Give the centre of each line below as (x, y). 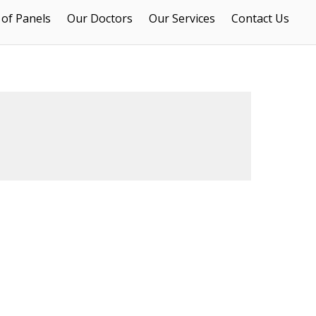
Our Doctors (100, 18)
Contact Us (261, 18)
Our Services (182, 18)
